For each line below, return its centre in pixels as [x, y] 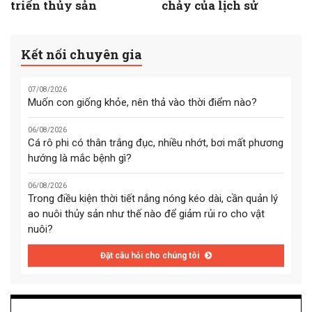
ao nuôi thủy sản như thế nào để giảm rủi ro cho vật [146, 214]
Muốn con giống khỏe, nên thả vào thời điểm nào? [142, 103]
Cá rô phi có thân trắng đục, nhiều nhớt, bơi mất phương [156, 143]
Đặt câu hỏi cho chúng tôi [151, 256]
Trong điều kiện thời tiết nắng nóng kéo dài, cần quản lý [153, 199]
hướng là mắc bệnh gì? [80, 158]
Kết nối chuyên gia [81, 54]
